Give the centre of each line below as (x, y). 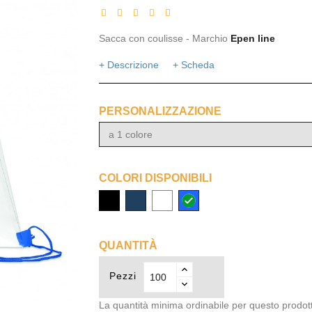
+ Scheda (193, 65)
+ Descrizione (128, 65)
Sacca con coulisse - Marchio (164, 38)
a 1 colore (130, 134)
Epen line (252, 38)
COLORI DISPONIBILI (155, 178)
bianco (166, 197)
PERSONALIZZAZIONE (160, 111)
